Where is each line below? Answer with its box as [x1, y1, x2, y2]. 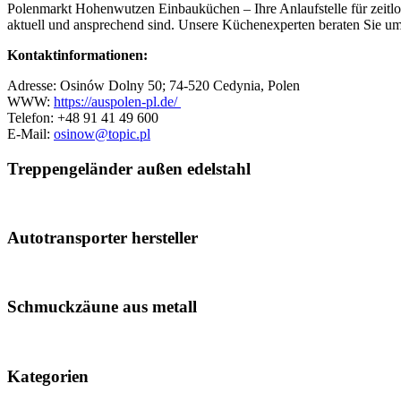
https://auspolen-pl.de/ [54, 93, 181, 109]
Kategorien [7, 366, 89, 386]
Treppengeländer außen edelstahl [7, 158, 251, 178]
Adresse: [7, 77, 60, 93]
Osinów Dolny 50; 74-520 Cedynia [60, 77, 260, 93]
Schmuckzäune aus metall [7, 297, 197, 317]
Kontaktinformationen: [7, 47, 148, 63]
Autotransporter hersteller [7, 227, 198, 247]
